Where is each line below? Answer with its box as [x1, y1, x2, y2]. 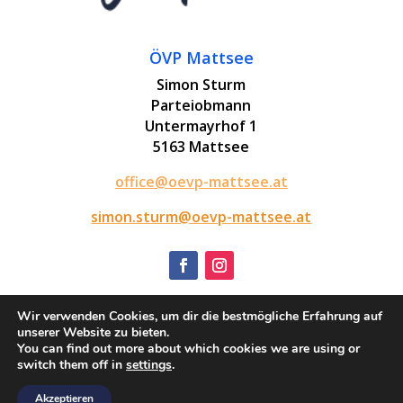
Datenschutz [156, 335, 246, 355]
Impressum [163, 314, 240, 335]
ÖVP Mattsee [148, 47, 254, 69]
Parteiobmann [151, 95, 252, 116]
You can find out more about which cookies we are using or [17, 340, 360, 357]
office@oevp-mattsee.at [114, 172, 288, 193]
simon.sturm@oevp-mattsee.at [91, 207, 312, 228]
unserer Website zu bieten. [17, 324, 169, 341]
